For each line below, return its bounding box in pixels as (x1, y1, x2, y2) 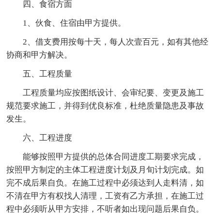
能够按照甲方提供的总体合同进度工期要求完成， (23, 152, 204, 161)
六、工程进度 (23, 133, 73, 142)
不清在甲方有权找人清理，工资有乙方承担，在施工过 (6, 191, 204, 201)
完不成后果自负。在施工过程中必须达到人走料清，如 (6, 178, 204, 187)
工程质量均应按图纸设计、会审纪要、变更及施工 (23, 88, 204, 97)
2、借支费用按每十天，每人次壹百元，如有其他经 (23, 37, 209, 46)
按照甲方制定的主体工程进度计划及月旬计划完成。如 (6, 165, 204, 174)
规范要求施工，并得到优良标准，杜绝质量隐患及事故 (6, 101, 204, 110)
